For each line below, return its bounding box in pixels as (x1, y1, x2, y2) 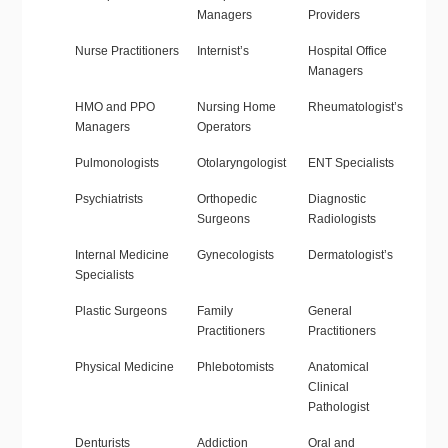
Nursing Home (196, 100, 276, 115)
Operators (196, 120, 251, 135)
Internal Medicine (74, 248, 169, 263)
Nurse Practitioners (74, 44, 179, 59)
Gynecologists (196, 248, 274, 263)
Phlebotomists (196, 360, 274, 375)
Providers (307, 8, 360, 23)
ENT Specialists (307, 156, 394, 171)
